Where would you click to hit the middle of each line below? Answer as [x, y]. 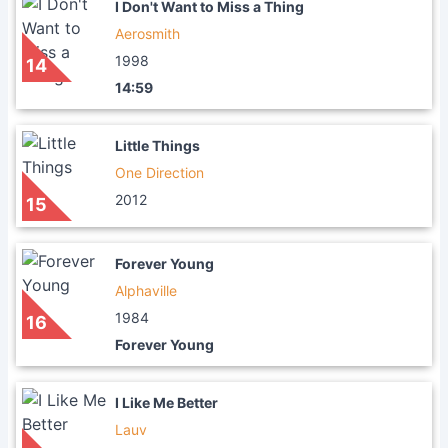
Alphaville [146, 290]
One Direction [159, 172]
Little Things [157, 145]
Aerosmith [147, 33]
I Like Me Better [166, 402]
